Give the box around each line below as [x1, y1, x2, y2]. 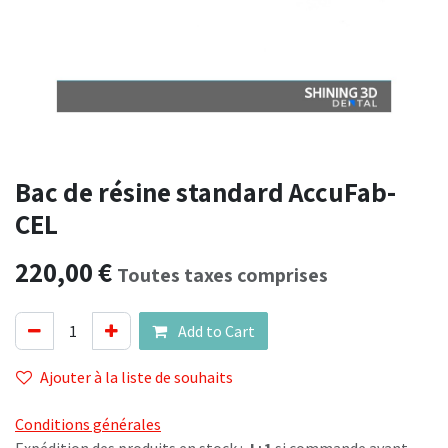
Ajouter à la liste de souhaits [40, 367, 233, 388]
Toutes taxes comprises [117, 262, 328, 289]
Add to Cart [175, 321, 255, 342]
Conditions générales [15, 414, 161, 435]
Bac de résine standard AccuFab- [15, 174, 396, 211]
